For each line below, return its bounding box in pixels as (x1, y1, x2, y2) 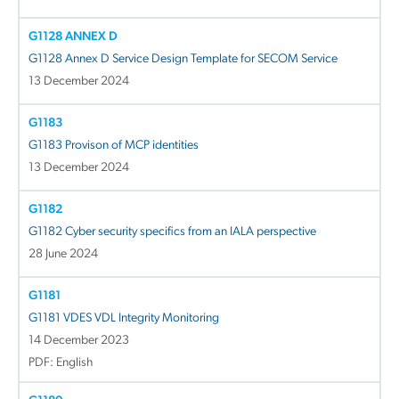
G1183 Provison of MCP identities (28, 138, 199, 152)
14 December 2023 (28, 333, 129, 347)
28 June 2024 (28, 247, 98, 261)
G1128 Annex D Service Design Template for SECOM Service (28, 52, 338, 66)
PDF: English (28, 355, 93, 370)
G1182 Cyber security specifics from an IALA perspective (28, 224, 316, 239)
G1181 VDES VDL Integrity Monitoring (28, 311, 219, 325)
